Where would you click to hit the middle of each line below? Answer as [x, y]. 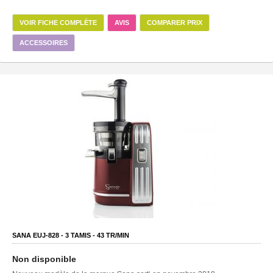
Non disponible [44, 259]
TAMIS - [83, 235]
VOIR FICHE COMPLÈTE [58, 22]
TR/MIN [117, 235]
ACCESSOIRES [44, 42]
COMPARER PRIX [175, 22]
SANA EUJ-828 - [39, 235]
